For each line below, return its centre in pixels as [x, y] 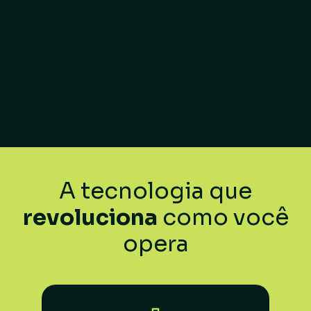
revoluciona [90, 218]
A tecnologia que [155, 191]
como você [223, 218]
